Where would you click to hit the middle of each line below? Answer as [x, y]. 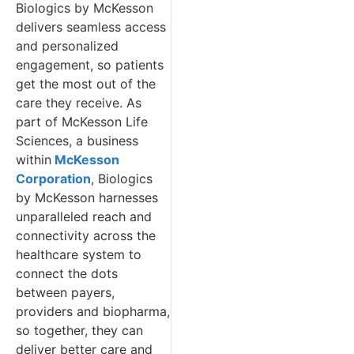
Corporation [53, 179]
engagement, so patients [90, 65]
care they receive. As [79, 103]
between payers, [65, 293]
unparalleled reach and [84, 217]
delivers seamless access [91, 27]
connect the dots [67, 274]
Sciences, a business [77, 141]
